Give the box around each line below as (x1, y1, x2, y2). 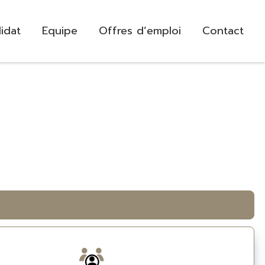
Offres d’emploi (99, 22, 181, 39)
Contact (202, 22, 244, 39)
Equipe (42, 22, 77, 39)
